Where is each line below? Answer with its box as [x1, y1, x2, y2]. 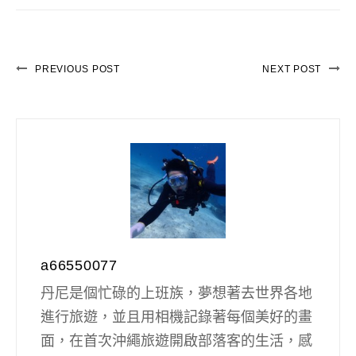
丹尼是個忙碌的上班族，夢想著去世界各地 [41, 285, 312, 302]
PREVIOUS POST [35, 64, 120, 75]
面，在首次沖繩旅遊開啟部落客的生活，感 [41, 333, 312, 350]
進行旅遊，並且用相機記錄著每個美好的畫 [41, 309, 312, 326]
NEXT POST [262, 64, 321, 75]
